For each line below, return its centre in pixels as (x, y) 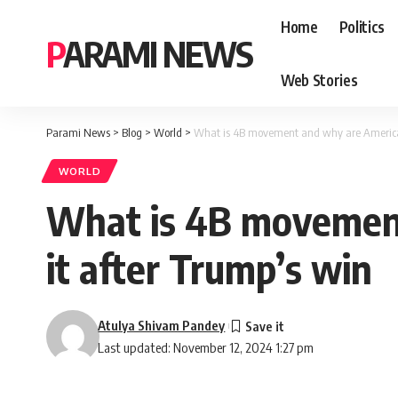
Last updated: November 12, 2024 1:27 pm (206, 348)
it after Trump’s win (209, 269)
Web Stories (319, 80)
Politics (362, 26)
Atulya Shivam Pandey (162, 326)
